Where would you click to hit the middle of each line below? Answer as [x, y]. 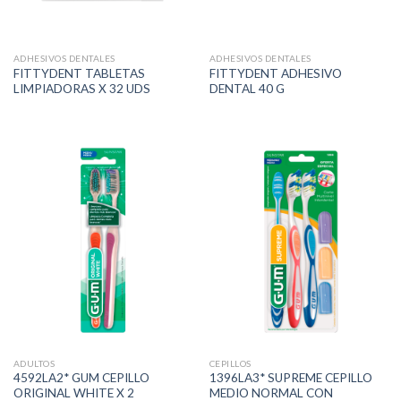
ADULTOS [34, 363]
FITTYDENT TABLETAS [79, 74]
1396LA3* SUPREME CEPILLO [290, 378]
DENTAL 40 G [247, 89]
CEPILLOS [230, 363]
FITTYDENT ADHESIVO [275, 74]
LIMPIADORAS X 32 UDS [81, 89]
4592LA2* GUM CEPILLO [81, 378]
